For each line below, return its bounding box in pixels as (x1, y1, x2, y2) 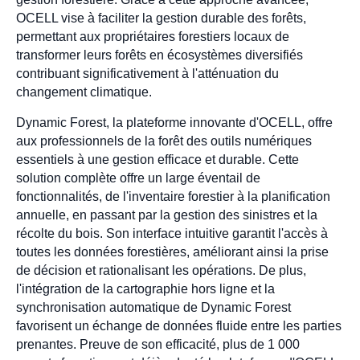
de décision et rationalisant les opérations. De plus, (16, 263, 306, 277)
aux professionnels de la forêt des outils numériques (16, 133, 312, 148)
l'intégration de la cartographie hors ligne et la (16, 281, 275, 296)
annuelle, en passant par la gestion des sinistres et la (16, 207, 317, 222)
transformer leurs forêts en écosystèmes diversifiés (16, 48, 303, 63)
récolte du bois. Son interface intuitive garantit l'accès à (16, 226, 328, 240)
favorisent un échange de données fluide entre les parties (16, 318, 342, 333)
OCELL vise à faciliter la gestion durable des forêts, (16, 11, 306, 26)
